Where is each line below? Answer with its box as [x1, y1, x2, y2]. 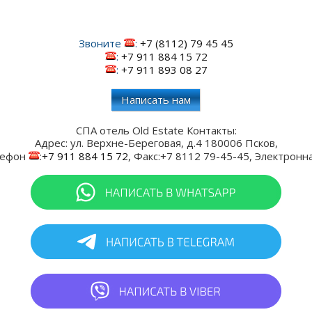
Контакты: [183, 123, 237, 137]
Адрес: [34, 135, 70, 150]
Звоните [79, 36, 124, 50]
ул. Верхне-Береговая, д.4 [70, 135, 202, 150]
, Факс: [128, 148, 160, 163]
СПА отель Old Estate [75, 123, 184, 137]
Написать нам [121, 92, 191, 107]
